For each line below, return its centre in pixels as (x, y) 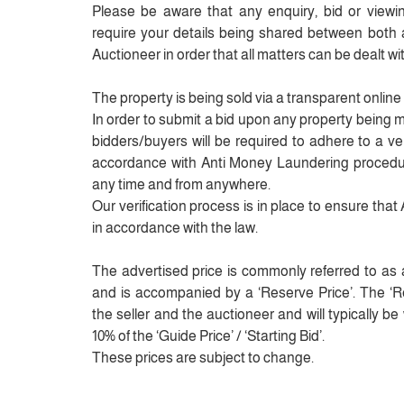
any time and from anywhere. (181, 184)
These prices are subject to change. (203, 358)
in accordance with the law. (175, 228)
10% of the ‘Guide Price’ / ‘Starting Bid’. (208, 336)
